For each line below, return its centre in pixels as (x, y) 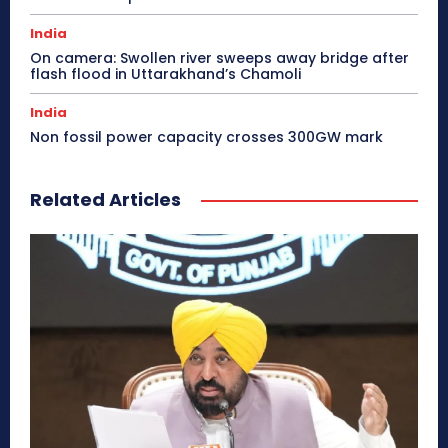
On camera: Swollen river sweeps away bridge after (219, 58)
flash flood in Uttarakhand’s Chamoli (165, 74)
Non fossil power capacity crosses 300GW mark (206, 137)
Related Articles (105, 200)
